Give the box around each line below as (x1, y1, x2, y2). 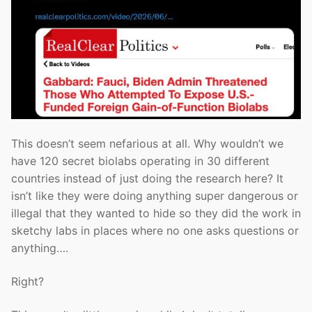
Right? (11, 274, 44, 289)
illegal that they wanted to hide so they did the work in (11, 206, 301, 221)
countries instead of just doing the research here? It (11, 171, 283, 186)
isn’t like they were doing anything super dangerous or (11, 189, 298, 203)
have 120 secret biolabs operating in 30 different (11, 154, 270, 169)
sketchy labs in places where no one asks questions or (11, 224, 299, 238)
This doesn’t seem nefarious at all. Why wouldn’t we (11, 136, 283, 151)
